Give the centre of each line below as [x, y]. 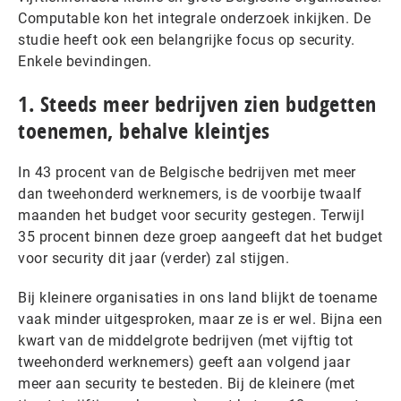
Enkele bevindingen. [85, 61]
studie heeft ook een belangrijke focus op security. [187, 40]
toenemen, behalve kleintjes [144, 131]
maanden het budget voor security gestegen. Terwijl [191, 215]
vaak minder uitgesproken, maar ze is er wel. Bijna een [200, 319]
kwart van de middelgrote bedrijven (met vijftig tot [186, 341]
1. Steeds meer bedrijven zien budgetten [197, 104]
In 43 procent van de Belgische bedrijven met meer [187, 172]
